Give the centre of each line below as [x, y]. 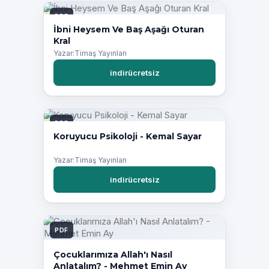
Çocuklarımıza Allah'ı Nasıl [113, 255]
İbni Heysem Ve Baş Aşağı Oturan [129, 30]
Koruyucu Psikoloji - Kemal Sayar [128, 137]
